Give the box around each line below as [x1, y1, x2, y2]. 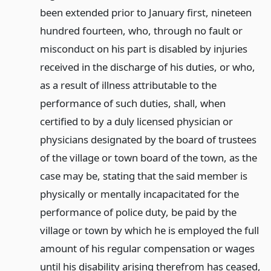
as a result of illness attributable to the [39, 78, 217, 92]
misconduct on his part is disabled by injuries [39, 42, 247, 56]
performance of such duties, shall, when [39, 96, 226, 110]
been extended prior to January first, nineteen [39, 5, 252, 19]
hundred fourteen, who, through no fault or [39, 24, 243, 38]
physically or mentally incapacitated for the [39, 187, 239, 201]
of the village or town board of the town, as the [39, 151, 257, 165]
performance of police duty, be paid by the [39, 205, 237, 219]
